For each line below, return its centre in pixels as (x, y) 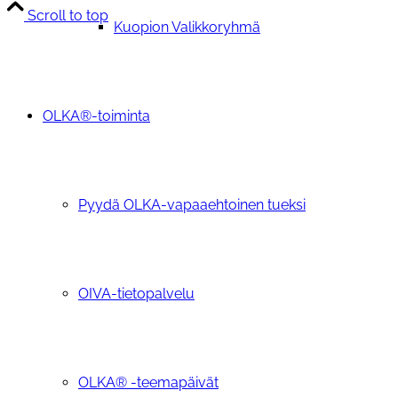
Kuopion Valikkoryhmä (187, 27)
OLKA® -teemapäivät (148, 382)
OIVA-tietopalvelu (136, 294)
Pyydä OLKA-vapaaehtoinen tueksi (192, 205)
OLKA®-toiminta (96, 116)
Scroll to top (68, 15)
